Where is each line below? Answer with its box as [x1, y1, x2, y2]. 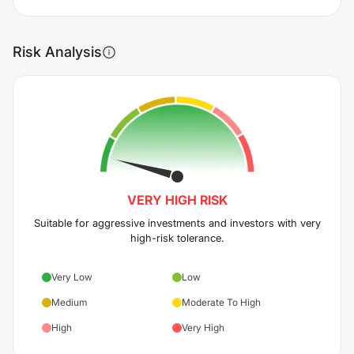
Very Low [51, 270, 92, 283]
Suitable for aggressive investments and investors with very [33, 216, 321, 229]
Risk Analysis [13, 43, 102, 60]
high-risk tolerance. [130, 231, 224, 244]
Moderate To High [181, 296, 261, 308]
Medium [51, 296, 87, 308]
